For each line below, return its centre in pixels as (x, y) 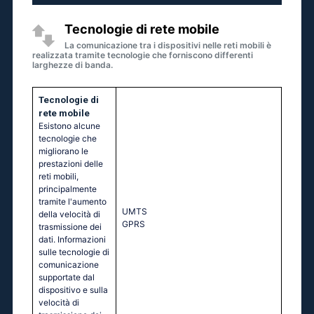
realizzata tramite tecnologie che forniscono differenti (143, 55)
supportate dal (67, 278)
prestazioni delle (71, 164)
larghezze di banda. (73, 65)
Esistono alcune (69, 126)
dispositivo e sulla (73, 290)
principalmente (68, 189)
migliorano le (63, 151)
